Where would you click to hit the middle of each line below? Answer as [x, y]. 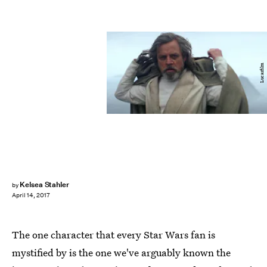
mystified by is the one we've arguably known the [121, 252]
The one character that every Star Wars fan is [114, 235]
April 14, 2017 [31, 195]
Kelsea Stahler [44, 184]
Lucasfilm [262, 72]
